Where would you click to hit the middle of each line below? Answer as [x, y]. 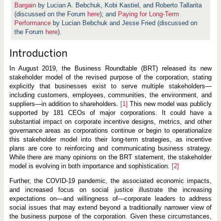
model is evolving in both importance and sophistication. [90, 166]
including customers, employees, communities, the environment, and [110, 95]
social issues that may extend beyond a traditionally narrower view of [110, 207]
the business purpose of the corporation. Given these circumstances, [110, 216]
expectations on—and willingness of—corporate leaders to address [110, 199]
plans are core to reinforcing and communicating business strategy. [110, 148]
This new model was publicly [170, 104]
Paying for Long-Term [149, 14]
